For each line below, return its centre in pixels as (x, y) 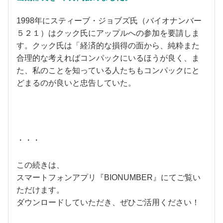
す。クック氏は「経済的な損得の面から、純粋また (108, 45)
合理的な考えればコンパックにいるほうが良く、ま (108, 58)
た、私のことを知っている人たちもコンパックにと (108, 70)
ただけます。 (40, 190)
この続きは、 (40, 165)
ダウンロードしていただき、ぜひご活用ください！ (108, 202)
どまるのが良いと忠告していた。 (76, 83)
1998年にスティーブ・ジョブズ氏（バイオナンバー (109, 20)
